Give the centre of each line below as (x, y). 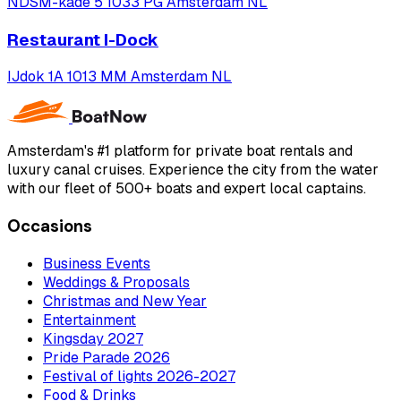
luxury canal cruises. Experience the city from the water (193, 170)
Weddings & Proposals (116, 282)
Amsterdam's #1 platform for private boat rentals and (180, 151)
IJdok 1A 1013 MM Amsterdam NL (119, 77)
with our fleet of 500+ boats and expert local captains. (187, 189)
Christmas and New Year (125, 301)
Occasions (50, 226)
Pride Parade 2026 (107, 357)
